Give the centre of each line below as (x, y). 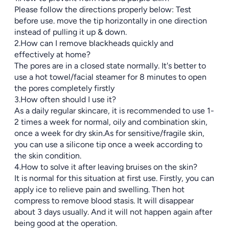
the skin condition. (48, 156)
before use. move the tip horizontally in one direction (111, 21)
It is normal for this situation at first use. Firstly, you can (114, 178)
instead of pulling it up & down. (71, 32)
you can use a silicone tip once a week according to (108, 144)
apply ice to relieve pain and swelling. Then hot (99, 189)
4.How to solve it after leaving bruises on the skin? (106, 167)
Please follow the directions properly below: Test (103, 9)
